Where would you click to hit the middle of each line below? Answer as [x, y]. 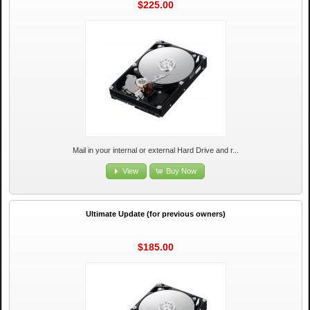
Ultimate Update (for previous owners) [155, 214]
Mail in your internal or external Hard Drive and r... [155, 151]
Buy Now [182, 171]
